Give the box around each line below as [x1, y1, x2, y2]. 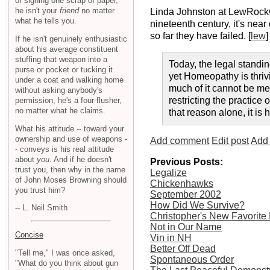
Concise [15, 230, 43, 239]
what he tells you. [15, 16, 77, 25]
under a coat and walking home [15, 75, 124, 84]
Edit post [212, 136, 249, 146]
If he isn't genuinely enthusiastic [15, 34, 127, 43]
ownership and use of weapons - [15, 134, 127, 143]
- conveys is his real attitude [15, 144, 114, 154]
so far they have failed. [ [150, 31, 251, 42]
